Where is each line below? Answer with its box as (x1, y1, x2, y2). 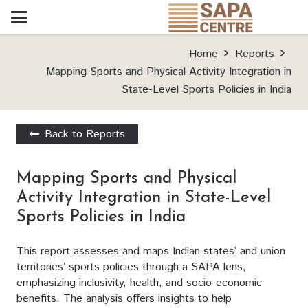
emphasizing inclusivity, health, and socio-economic (16, 275, 262, 291)
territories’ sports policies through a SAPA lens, (16, 259, 246, 276)
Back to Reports (45, 126, 126, 142)
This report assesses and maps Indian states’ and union (16, 243, 285, 260)
